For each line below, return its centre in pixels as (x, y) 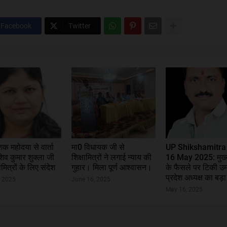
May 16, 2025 (184, 190)
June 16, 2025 (91, 179)
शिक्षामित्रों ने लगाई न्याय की (111, 157)
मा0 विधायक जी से (98, 147)
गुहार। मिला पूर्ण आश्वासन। (111, 167)
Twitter (80, 26)
